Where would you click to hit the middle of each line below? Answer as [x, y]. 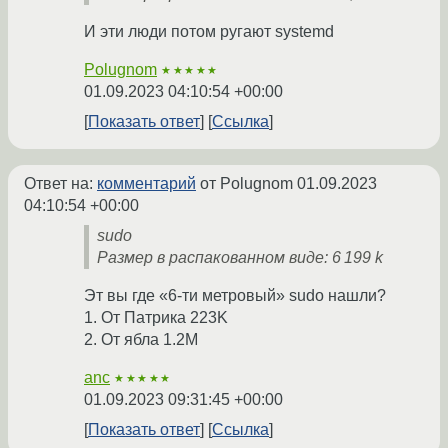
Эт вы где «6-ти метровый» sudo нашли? [235, 295]
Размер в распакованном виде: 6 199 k [240, 257]
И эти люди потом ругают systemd [209, 31]
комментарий [146, 183]
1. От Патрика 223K [156, 317]
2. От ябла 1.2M [141, 339]
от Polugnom [246, 183]
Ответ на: [60, 183]
